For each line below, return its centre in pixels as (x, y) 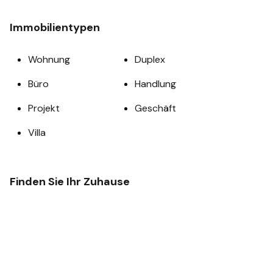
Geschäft (155, 108)
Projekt (44, 108)
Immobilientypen (55, 27)
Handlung (155, 84)
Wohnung (49, 59)
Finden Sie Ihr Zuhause (70, 182)
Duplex (150, 59)
